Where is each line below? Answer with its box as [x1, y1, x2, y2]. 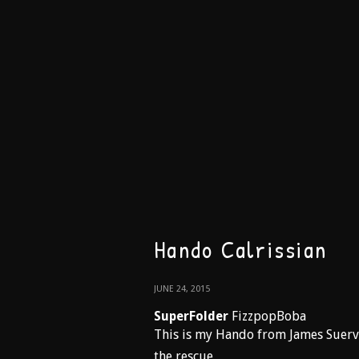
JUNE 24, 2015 [154, 284, 210, 294]
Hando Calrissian [154, 233, 327, 265]
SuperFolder [154, 309, 228, 324]
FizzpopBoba [228, 309, 306, 324]
